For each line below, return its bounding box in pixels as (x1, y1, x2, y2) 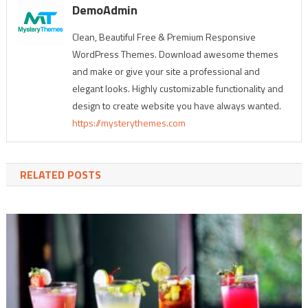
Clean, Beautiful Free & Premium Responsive (71, 29, 256, 44)
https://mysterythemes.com (71, 115, 186, 130)
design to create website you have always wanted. (71, 98, 281, 113)
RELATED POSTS (19, 166, 101, 183)
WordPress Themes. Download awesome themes (71, 46, 278, 61)
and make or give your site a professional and (71, 63, 260, 78)
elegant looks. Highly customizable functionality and (71, 80, 283, 96)
